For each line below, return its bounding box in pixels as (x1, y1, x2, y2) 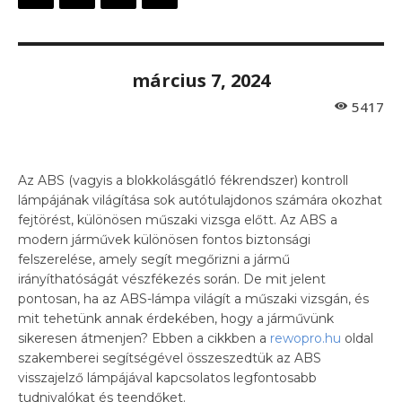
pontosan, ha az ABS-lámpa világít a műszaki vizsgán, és (18, 290, 369, 307)
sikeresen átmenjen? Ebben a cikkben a (18, 329, 270, 346)
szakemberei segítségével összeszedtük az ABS (18, 349, 321, 366)
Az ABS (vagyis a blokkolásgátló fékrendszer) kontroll (18, 171, 348, 188)
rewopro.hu (270, 329, 341, 346)
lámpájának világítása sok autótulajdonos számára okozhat (18, 191, 382, 208)
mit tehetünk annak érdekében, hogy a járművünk (18, 310, 334, 327)
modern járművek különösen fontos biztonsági (18, 231, 310, 248)
